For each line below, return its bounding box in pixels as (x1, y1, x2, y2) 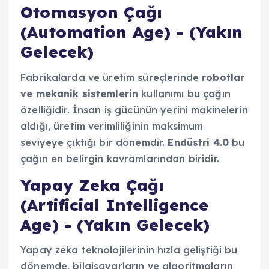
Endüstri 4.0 (168, 136, 229, 148)
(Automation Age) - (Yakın (20, 22, 243, 43)
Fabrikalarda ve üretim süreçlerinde (20, 71, 202, 83)
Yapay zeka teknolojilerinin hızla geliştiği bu (20, 244, 238, 256)
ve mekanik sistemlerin (20, 87, 139, 100)
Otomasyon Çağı (20, 2, 163, 23)
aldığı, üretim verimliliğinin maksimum (20, 119, 204, 132)
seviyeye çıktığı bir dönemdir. (20, 136, 168, 148)
